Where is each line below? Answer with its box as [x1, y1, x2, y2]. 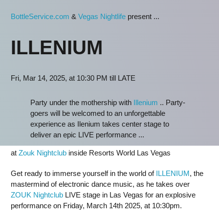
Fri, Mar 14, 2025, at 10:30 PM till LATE [11, 74, 135, 82]
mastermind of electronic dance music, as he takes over [11, 180, 190, 188]
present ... [126, 12, 159, 21]
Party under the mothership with [30, 98, 133, 107]
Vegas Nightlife [78, 12, 126, 21]
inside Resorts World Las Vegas [66, 149, 171, 157]
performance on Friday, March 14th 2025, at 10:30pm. [11, 201, 182, 210]
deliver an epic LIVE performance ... [30, 131, 144, 139]
